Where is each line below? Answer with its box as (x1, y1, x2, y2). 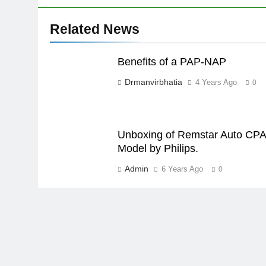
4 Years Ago (195, 77, 237, 87)
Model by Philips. (117, 142, 198, 154)
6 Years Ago (161, 164, 203, 173)
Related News (50, 21, 140, 37)
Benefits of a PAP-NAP (117, 55, 241, 68)
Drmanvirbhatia (124, 77, 182, 87)
